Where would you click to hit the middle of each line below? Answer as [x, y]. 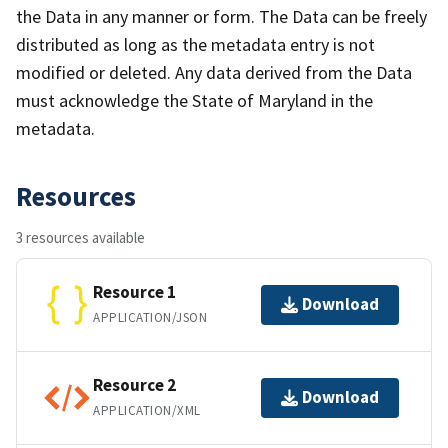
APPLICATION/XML [147, 411]
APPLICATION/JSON [150, 318]
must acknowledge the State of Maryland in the [194, 100]
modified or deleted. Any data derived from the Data [214, 72]
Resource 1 [134, 292]
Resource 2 [134, 385]
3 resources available [80, 237]
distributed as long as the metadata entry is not [195, 44]
